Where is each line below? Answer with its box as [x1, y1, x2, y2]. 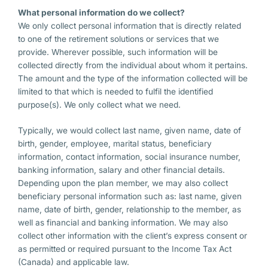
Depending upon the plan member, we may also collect [18, 178, 228, 188]
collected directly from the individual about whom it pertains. [18, 60, 248, 70]
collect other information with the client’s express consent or [18, 231, 247, 241]
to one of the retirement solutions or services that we [18, 33, 219, 44]
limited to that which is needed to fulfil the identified [18, 86, 213, 96]
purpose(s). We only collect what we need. [18, 99, 181, 109]
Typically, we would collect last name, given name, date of [18, 126, 241, 136]
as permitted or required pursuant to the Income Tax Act [18, 244, 232, 254]
